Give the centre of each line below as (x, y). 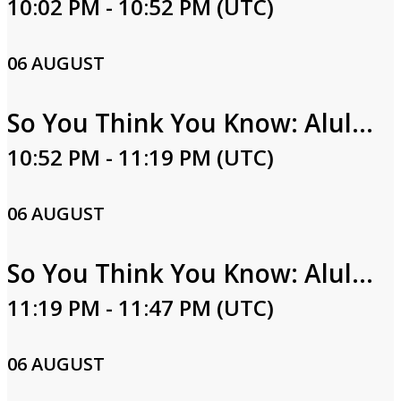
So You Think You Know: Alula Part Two (363, 273)
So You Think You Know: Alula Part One (363, 123)
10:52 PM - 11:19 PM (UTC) (141, 157)
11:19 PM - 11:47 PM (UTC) (141, 307)
